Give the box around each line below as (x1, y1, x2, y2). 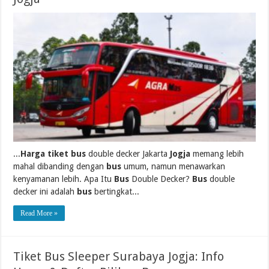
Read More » (20, 208, 58, 217)
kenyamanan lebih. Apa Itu (13, 174, 115, 184)
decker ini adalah (13, 186, 77, 196)
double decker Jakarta (86, 148, 171, 159)
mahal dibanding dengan (13, 161, 107, 171)
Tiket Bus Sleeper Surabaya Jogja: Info (13, 249, 225, 264)
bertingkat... (92, 186, 140, 196)
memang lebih (190, 148, 244, 159)
